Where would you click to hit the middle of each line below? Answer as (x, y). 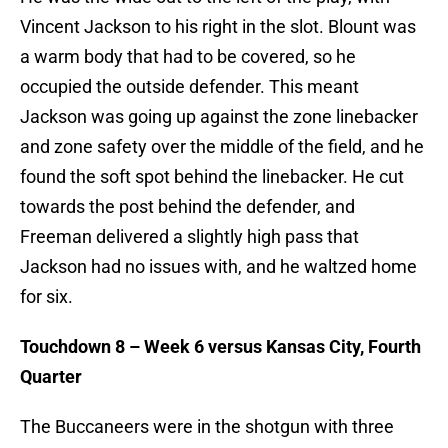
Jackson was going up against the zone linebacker (219, 117)
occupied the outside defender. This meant (189, 87)
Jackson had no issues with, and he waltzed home (218, 267)
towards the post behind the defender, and (187, 207)
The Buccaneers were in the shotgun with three (207, 427)
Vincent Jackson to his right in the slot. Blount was (218, 27)
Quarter (51, 377)
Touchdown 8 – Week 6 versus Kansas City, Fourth (220, 347)
